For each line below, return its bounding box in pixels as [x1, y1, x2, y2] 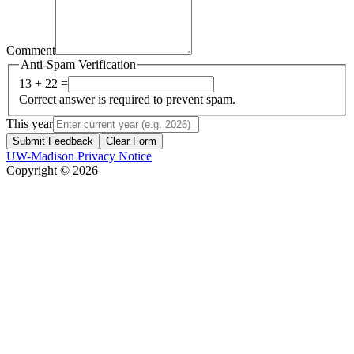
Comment [6, 43, 55, 57]
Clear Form [106, 135, 156, 148]
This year [6, 117, 53, 131]
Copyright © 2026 [6, 164, 98, 178]
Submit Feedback [13, 135, 93, 148]
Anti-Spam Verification [21, 57, 136, 71]
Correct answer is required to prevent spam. [19, 92, 235, 107]
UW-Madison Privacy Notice [6, 149, 152, 164]
